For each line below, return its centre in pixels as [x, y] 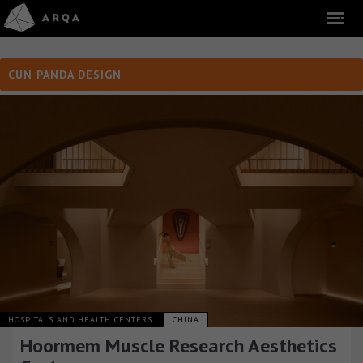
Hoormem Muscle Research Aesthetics [179, 346]
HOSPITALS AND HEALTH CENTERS [82, 320]
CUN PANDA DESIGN [65, 75]
